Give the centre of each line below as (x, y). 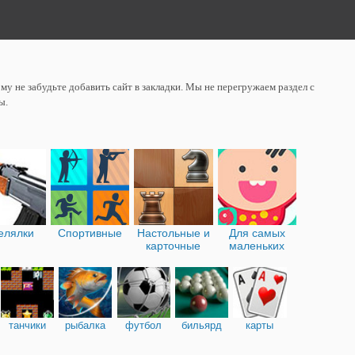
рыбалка (86, 325)
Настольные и (173, 233)
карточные (174, 246)
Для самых (257, 233)
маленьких (257, 246)
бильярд (202, 325)
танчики (27, 325)
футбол (144, 325)
